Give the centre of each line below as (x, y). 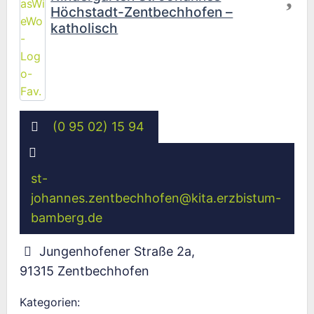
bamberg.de (67, 218)
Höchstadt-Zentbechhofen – (142, 12)
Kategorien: (50, 302)
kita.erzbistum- (237, 198)
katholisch (84, 28)
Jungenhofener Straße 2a (115, 252)
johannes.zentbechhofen (105, 198)
